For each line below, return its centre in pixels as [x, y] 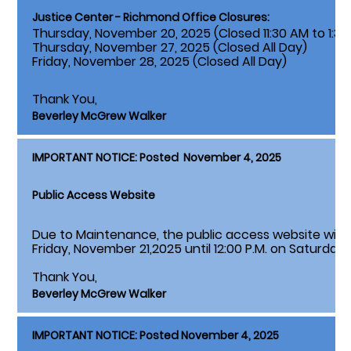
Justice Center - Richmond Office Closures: [151, 18]
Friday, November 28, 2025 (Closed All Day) [159, 62]
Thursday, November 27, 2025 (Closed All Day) [170, 48]
